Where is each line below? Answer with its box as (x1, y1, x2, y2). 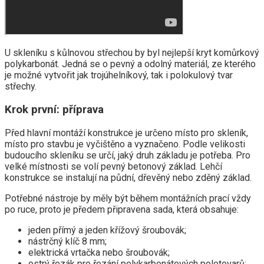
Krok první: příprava (5, 103, 104, 117)
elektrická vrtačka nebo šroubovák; (28, 246, 170, 258)
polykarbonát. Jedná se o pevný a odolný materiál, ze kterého (5, 58, 256, 70)
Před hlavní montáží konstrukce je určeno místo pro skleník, (5, 127, 248, 138)
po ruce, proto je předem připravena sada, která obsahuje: (5, 203, 239, 215)
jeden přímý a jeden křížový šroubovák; (28, 224, 186, 236)
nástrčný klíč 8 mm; (28, 235, 107, 247)
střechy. (5, 81, 37, 93)
